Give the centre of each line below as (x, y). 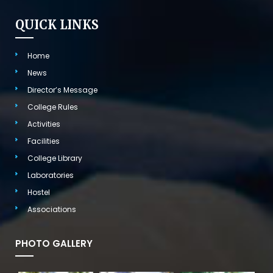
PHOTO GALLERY (54, 243)
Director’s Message (62, 90)
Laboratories (51, 175)
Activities (44, 124)
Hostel (39, 192)
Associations (52, 209)
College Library (55, 158)
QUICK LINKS (57, 24)
